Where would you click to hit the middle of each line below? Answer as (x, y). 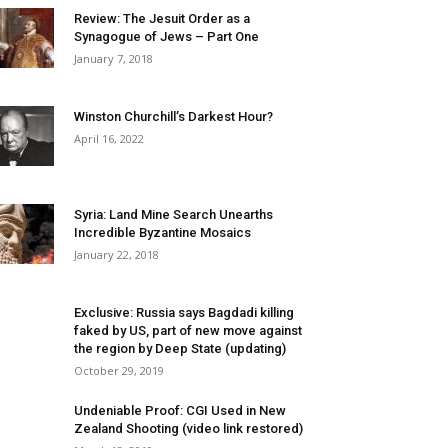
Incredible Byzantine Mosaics (162, 232)
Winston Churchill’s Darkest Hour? (173, 116)
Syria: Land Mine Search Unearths (173, 214)
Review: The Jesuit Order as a (162, 18)
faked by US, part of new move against (188, 330)
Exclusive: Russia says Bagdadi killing (184, 312)
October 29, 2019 (119, 370)
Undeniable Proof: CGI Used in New (180, 410)
